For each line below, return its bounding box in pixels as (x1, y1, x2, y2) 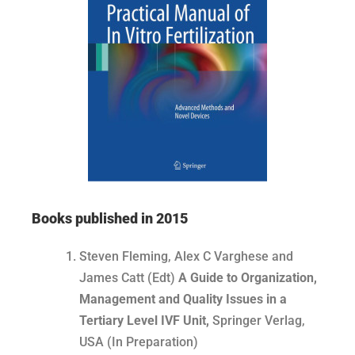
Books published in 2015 (32, 211, 188, 227)
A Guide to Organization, (178, 270, 317, 286)
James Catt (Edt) (79, 270, 178, 286)
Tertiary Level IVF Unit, (79, 313, 212, 329)
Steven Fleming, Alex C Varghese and (79, 249, 293, 265)
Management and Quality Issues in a (79, 292, 287, 307)
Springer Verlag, (212, 313, 305, 329)
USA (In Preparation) (79, 334, 198, 350)
